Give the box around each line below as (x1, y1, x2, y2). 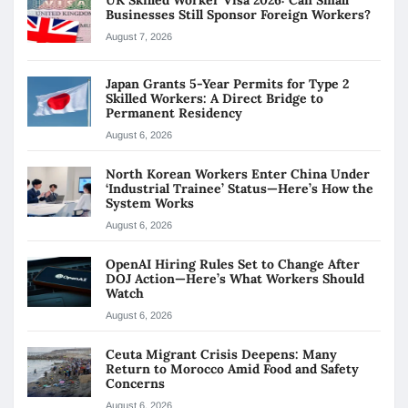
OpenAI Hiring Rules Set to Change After (106, 255, 360, 272)
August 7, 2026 (106, 30, 172, 42)
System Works (106, 194, 198, 211)
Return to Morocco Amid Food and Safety (106, 360, 359, 377)
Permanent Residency (106, 104, 242, 121)
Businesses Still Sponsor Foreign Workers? (106, 5, 374, 23)
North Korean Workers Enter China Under (106, 165, 370, 182)
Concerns (106, 374, 165, 392)
